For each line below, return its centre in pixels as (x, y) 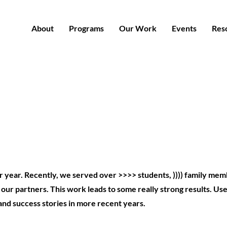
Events (184, 28)
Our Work (138, 28)
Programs (86, 28)
